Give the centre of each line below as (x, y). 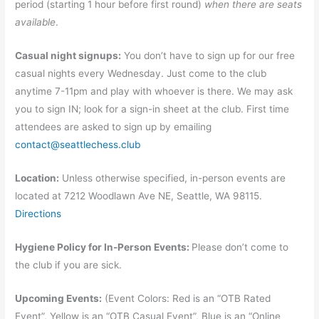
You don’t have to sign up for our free (208, 56)
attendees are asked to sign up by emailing (114, 127)
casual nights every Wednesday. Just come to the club (141, 74)
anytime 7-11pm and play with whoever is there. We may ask (154, 91)
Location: (37, 178)
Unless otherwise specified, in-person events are (173, 178)
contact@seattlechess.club (78, 145)
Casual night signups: (68, 56)
